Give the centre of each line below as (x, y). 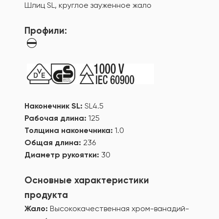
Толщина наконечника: (70, 130)
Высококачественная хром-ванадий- (119, 208)
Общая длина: (54, 142)
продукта (46, 195)
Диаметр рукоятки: (63, 155)
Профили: (46, 31)
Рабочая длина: (56, 118)
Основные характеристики (87, 180)
